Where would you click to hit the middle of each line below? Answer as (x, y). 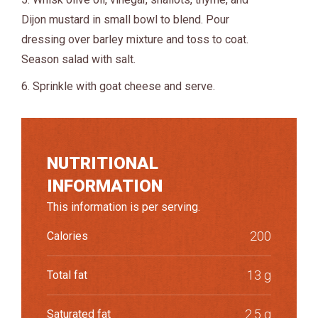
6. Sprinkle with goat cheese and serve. (118, 86)
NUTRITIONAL (103, 163)
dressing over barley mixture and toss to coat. (135, 39)
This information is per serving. (124, 207)
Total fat (67, 275)
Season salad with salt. (78, 59)
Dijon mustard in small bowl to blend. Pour (125, 19)
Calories (67, 236)
